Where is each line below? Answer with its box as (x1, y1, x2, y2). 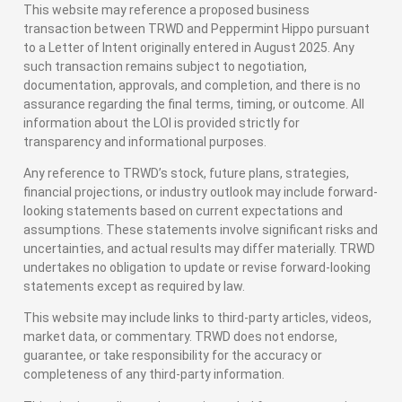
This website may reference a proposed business (23, 2, 310, 17)
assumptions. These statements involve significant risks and (23, 223, 378, 238)
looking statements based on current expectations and (23, 204, 343, 219)
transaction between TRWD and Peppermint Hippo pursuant (23, 21, 370, 36)
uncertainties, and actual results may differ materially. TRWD (23, 241, 375, 257)
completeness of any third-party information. (23, 367, 284, 382)
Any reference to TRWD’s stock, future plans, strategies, (23, 166, 349, 181)
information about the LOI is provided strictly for (23, 115, 300, 130)
